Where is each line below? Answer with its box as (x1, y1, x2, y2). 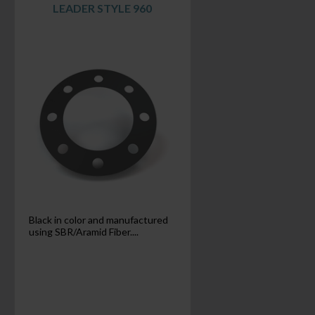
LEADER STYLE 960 (53, 1, 153, 15)
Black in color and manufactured (28, 214, 168, 226)
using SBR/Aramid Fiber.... (28, 226, 139, 238)
